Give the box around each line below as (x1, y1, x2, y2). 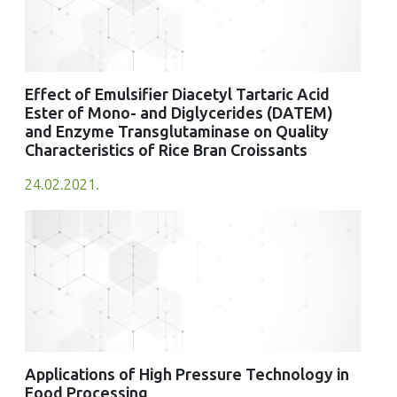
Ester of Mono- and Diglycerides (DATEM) (25, 104, 333, 124)
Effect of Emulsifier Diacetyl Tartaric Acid (25, 85, 330, 105)
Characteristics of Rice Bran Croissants (25, 141, 307, 161)
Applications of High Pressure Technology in (25, 365, 349, 385)
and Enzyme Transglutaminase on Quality (25, 122, 329, 143)
